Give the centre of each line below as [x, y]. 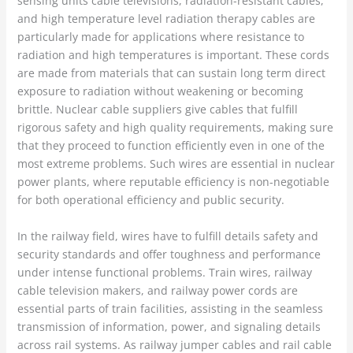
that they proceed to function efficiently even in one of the [171, 146]
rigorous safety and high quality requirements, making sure [175, 128]
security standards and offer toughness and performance [169, 255]
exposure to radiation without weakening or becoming [160, 91]
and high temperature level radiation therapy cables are [166, 19]
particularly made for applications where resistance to [160, 37]
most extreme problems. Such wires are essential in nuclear [176, 164]
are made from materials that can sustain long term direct [171, 73]
